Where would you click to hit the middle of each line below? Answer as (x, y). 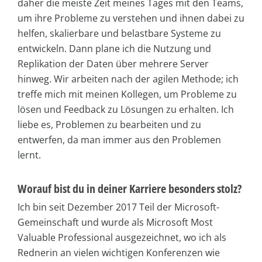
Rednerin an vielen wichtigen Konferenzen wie (119, 252)
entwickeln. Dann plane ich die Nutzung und (114, 48)
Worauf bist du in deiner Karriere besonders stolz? (130, 188)
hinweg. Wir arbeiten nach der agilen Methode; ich (128, 79)
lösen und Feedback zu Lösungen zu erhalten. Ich (126, 109)
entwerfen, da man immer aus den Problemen (119, 139)
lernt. (29, 155)
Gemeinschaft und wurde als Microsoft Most (115, 222)
